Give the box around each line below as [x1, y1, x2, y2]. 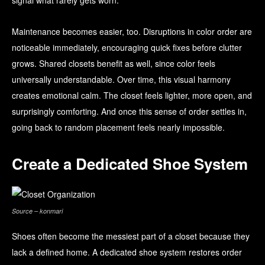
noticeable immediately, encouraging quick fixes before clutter [12, 41, 242, 54]
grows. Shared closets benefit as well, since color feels [12, 57, 215, 70]
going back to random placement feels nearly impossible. [12, 121, 225, 134]
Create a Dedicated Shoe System [12, 153, 248, 175]
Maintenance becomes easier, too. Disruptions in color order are [12, 25, 252, 38]
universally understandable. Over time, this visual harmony [12, 73, 231, 86]
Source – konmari [12, 206, 63, 216]
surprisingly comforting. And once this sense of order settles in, [12, 105, 247, 118]
